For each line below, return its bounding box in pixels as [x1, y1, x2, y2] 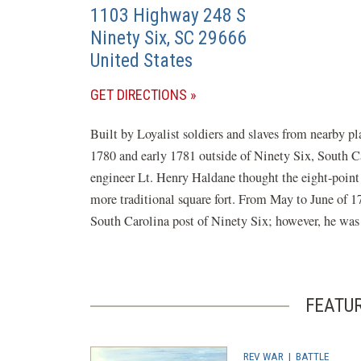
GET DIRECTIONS [90, 86, 187, 103]
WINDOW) [186, 172, 243, 189]
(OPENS [186, 85, 232, 102]
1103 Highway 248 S [90, 4, 246, 27]
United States [90, 49, 193, 72]
